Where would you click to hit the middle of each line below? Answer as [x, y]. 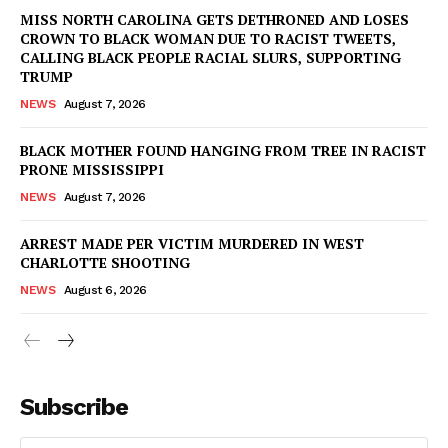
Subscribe [74, 406]
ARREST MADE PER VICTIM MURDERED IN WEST [192, 243]
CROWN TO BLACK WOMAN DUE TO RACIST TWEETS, [208, 38]
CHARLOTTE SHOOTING [105, 262]
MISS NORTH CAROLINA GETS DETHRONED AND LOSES [214, 19]
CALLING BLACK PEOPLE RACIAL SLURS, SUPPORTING [210, 57]
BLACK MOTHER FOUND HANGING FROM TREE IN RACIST [223, 150]
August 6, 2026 [105, 289]
